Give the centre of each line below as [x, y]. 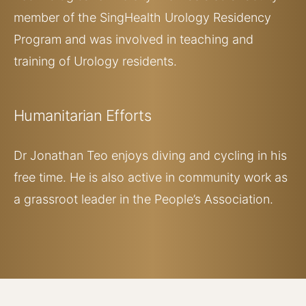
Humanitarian [60, 115]
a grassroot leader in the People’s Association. [143, 199]
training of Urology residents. [95, 61]
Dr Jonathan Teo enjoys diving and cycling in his [150, 155]
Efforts [128, 115]
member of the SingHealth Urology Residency [142, 17]
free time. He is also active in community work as [151, 177]
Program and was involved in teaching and [134, 39]
